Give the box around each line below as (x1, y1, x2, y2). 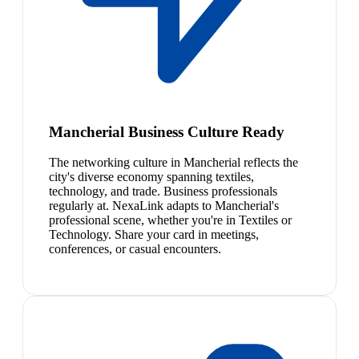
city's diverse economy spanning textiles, (49, 170, 254, 184)
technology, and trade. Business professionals (49, 184, 277, 199)
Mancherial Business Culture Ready (49, 123, 284, 140)
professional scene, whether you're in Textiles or (49, 213, 292, 228)
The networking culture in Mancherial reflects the (49, 155, 298, 170)
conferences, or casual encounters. (49, 242, 221, 256)
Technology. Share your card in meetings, (49, 228, 259, 242)
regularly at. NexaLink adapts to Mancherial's (49, 199, 279, 213)
